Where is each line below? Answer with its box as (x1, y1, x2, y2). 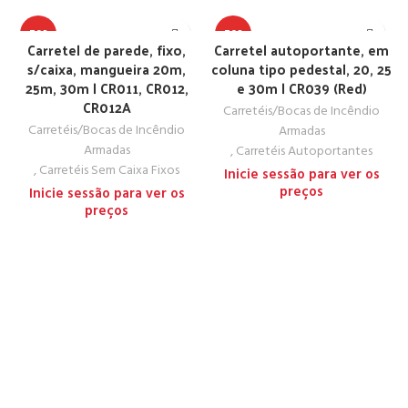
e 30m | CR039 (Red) (236, 76, 367, 100)
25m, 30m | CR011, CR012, (25, 76, 189, 100)
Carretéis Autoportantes (236, 141, 372, 162)
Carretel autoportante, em (214, 37, 389, 62)
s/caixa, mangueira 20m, (27, 56, 186, 81)
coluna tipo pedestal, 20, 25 (211, 56, 392, 81)
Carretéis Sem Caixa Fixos (39, 160, 179, 181)
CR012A (82, 95, 131, 119)
